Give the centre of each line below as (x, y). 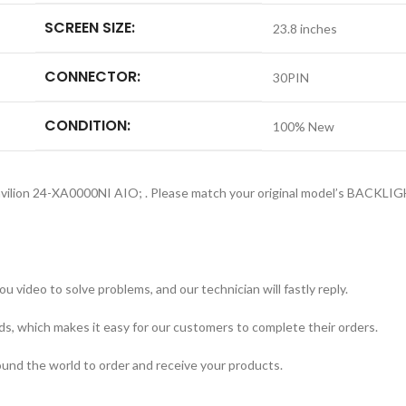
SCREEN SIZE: (90, 28)
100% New (304, 126)
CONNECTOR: (92, 77)
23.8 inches (305, 29)
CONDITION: (87, 126)
